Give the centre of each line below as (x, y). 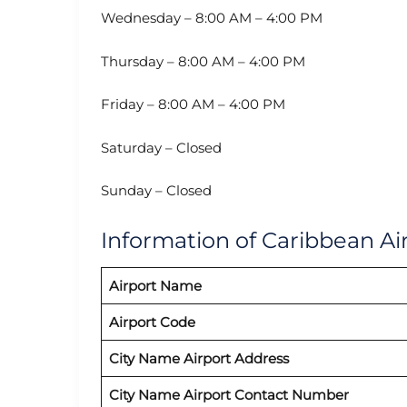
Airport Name (155, 285)
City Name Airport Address (199, 358)
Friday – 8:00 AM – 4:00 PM (193, 104)
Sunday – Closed (156, 191)
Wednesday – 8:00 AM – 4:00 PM (212, 18)
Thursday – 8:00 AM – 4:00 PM (203, 61)
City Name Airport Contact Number (228, 394)
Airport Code (152, 322)
